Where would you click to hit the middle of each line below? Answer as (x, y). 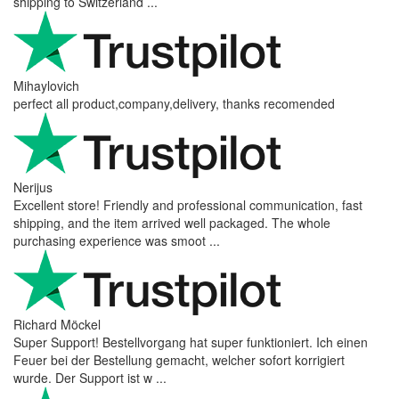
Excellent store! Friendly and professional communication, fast (188, 204)
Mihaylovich (46, 85)
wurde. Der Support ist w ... (90, 377)
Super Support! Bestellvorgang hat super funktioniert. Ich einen (191, 342)
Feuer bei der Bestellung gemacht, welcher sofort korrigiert (179, 359)
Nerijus (33, 187)
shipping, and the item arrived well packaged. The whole (172, 222)
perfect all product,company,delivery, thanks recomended (174, 103)
